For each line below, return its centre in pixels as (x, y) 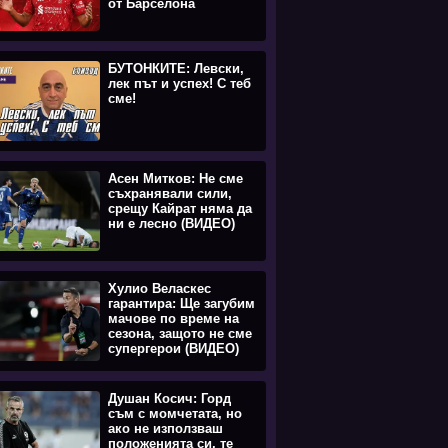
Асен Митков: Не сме (175, 178)
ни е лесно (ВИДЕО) (171, 223)
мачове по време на (173, 318)
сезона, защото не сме (180, 333)
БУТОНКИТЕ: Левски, (176, 68)
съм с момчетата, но (175, 413)
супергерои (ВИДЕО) (173, 348)
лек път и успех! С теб (179, 83)
